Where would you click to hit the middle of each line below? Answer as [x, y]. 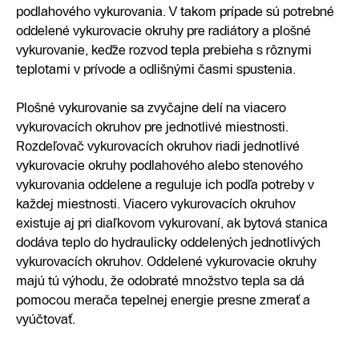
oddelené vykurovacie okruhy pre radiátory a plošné [163, 30]
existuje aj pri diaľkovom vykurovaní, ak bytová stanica [172, 223]
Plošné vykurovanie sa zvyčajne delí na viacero [151, 107]
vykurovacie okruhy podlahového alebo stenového [159, 165]
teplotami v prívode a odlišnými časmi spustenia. [156, 69]
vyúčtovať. [46, 319]
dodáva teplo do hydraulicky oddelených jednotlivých [168, 242]
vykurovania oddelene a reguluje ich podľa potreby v [165, 184]
